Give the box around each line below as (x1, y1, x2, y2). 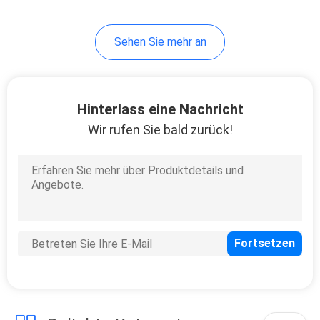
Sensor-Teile (42, 208, 184, 239)
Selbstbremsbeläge (42, 54, 263, 85)
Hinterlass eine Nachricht (76, 100, 244, 118)
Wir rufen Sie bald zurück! (87, 121, 233, 137)
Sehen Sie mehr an (114, 34, 206, 49)
